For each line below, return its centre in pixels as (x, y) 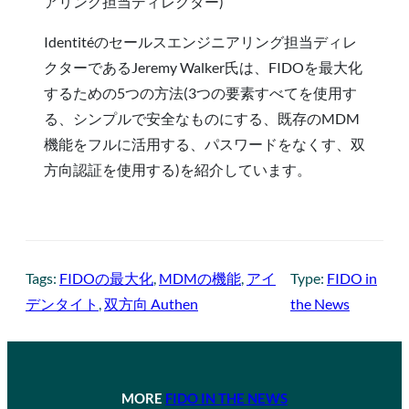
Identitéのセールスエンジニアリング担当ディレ (200, 41)
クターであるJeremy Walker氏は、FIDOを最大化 (203, 67)
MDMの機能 (200, 278)
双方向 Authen (151, 303)
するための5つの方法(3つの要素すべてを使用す (200, 92)
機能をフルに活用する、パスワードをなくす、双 (204, 143)
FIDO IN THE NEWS (226, 398)
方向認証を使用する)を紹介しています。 (178, 169)
